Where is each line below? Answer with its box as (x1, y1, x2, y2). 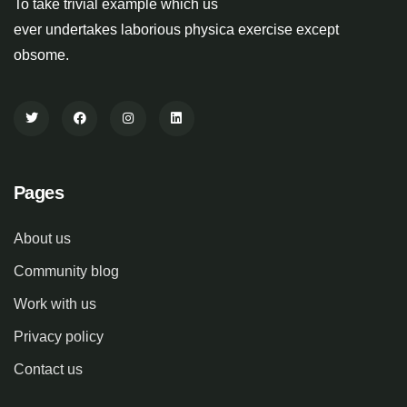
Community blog (14, 263, 119, 279)
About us (14, 231, 71, 246)
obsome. (14, 46, 69, 63)
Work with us (14, 296, 96, 312)
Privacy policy (14, 329, 104, 344)
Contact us (14, 362, 83, 377)
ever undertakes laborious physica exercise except (14, 21, 339, 37)
